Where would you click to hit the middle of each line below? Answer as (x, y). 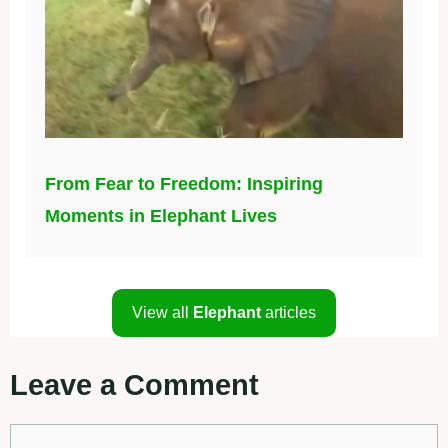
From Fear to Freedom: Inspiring (184, 183)
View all (162, 312)
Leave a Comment (134, 384)
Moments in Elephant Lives (161, 215)
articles (290, 312)
